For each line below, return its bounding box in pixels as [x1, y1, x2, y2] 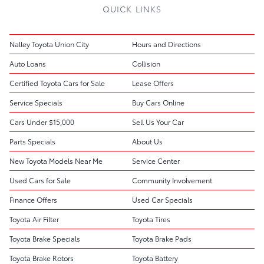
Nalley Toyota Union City [9, 38, 89, 49]
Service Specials [9, 97, 62, 107]
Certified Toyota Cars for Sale [9, 77, 105, 88]
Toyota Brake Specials [9, 233, 80, 243]
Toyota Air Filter [9, 213, 59, 224]
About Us [132, 136, 163, 146]
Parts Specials [9, 136, 55, 146]
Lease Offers [132, 77, 174, 88]
